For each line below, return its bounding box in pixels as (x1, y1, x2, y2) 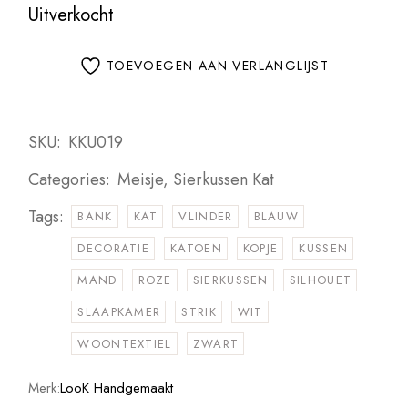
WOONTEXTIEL (77, 334, 172, 352)
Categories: (28, 167, 111, 191)
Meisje (117, 167, 164, 191)
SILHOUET (289, 270, 352, 289)
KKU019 (68, 129, 124, 154)
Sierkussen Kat (173, 167, 275, 191)
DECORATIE (77, 239, 150, 257)
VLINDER (178, 207, 233, 225)
